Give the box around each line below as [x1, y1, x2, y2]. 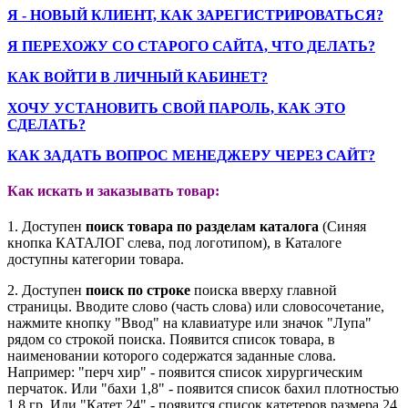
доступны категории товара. [7, 251, 184, 268]
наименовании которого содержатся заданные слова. [7, 348, 336, 364]
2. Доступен [7, 282, 86, 299]
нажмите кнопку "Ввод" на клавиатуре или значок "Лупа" [7, 315, 372, 331]
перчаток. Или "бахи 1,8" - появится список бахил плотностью [7, 381, 399, 397]
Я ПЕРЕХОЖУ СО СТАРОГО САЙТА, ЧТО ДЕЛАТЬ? [7, 37, 375, 54]
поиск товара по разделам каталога [86, 219, 319, 235]
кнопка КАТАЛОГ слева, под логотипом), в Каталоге [7, 235, 342, 251]
